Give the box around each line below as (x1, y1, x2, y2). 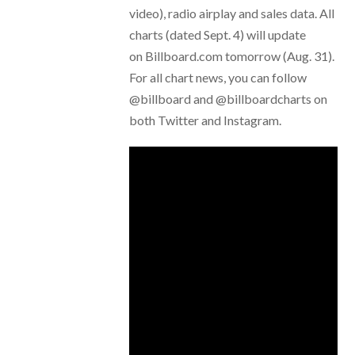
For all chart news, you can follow (128, 70, 307, 86)
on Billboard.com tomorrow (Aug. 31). (128, 48, 334, 64)
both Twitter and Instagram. (128, 113, 281, 128)
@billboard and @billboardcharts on (128, 91, 327, 107)
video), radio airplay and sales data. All (128, 6, 334, 21)
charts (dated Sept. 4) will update (128, 27, 306, 43)
